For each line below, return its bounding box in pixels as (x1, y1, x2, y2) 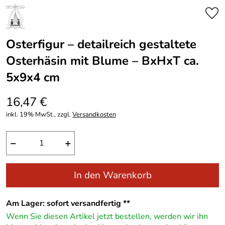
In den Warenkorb (73, 169, 152, 182)
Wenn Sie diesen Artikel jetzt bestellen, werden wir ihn (6, 210, 208, 222)
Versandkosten (72, 110, 116, 119)
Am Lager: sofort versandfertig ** (6, 197, 130, 209)
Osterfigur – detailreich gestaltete (6, 36, 196, 52)
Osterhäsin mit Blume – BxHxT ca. (6, 53, 199, 69)
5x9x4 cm (6, 69, 60, 85)
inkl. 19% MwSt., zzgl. (6, 110, 72, 119)
